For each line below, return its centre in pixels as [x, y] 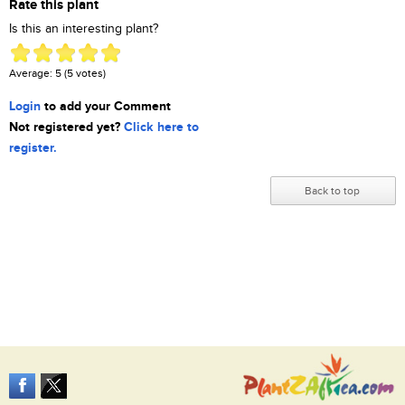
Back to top [332, 191]
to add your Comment [106, 107]
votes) [89, 74]
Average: [32, 74]
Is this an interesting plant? [84, 29]
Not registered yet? [66, 127]
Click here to [161, 127]
